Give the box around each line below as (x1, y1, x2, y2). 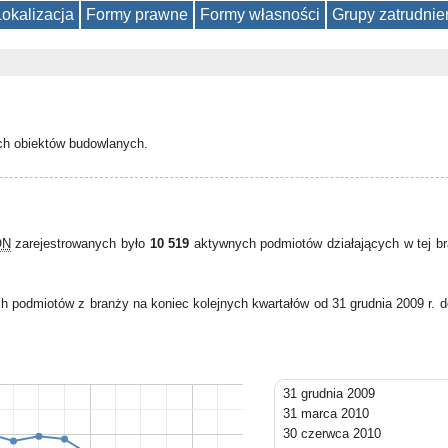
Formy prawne (86, 6, 188, 23)
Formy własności (200, 6, 320, 23)
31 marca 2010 (283, 406, 369, 421)
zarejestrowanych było (10, 236, 150, 251)
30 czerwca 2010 (283, 426, 381, 441)
